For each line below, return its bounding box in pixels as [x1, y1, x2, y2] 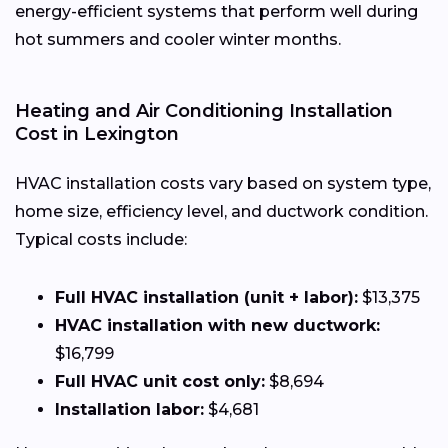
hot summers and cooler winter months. [15, 29, 341, 49]
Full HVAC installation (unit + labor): [55, 287, 358, 307]
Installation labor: [55, 399, 204, 419]
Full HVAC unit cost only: [55, 371, 265, 391]
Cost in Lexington [15, 122, 179, 145]
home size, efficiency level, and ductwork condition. [15, 201, 428, 221]
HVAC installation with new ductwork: [55, 315, 380, 335]
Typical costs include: [15, 229, 187, 249]
